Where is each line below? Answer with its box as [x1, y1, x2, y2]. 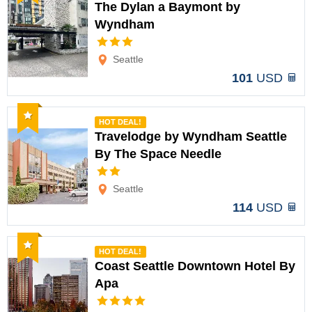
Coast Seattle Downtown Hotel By [95, 259, 295, 273]
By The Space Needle [95, 147, 221, 161]
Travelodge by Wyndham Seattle [95, 130, 287, 143]
